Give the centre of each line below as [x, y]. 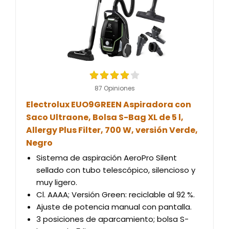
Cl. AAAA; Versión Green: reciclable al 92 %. [116, 194]
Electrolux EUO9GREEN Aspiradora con [109, 105]
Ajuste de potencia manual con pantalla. [114, 207]
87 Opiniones [114, 88]
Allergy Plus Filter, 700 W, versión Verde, [112, 130]
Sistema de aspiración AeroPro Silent [107, 158]
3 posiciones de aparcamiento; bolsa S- [112, 219]
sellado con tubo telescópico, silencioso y [116, 170]
